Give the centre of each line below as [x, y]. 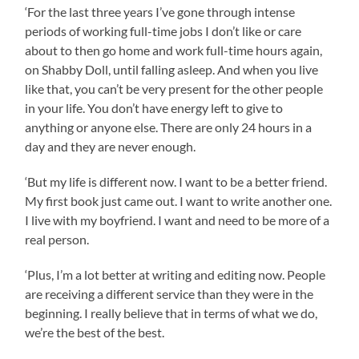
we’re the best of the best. [95, 333]
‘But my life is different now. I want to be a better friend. [176, 182]
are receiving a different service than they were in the [169, 294]
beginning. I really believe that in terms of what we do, [171, 313]
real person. [57, 240]
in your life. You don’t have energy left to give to [154, 108]
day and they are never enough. [111, 147]
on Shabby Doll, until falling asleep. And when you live [172, 70]
